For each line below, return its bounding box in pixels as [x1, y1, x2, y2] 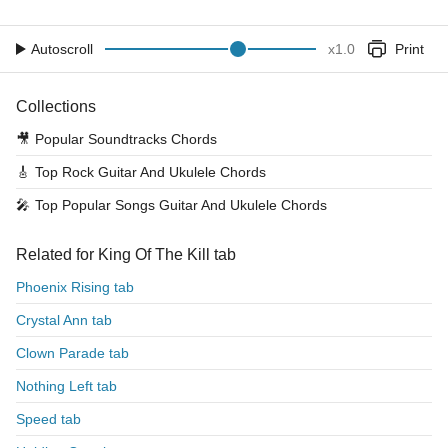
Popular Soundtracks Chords [35, 131, 217, 147]
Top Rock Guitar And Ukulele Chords [35, 164, 266, 180]
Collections [16, 98, 96, 115]
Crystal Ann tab [16, 312, 112, 328]
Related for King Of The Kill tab [16, 246, 236, 263]
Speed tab [16, 411, 81, 427]
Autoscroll [31, 41, 93, 57]
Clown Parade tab [16, 345, 129, 361]
